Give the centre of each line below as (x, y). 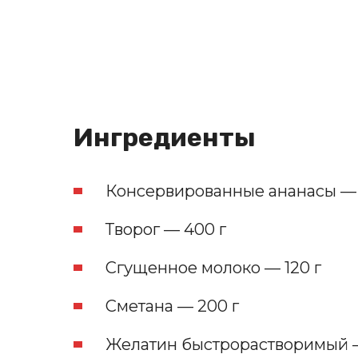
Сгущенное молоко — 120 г (213, 268)
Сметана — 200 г (172, 306)
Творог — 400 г (166, 230)
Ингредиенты (165, 138)
